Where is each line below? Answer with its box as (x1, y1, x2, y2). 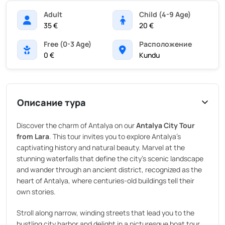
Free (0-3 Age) (44, 39, 91, 49)
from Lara (17, 131, 49, 141)
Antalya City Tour (136, 120, 195, 130)
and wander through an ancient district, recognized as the (17, 164, 202, 174)
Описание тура (17, 96, 86, 108)
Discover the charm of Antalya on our (17, 120, 136, 130)
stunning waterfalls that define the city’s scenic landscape (17, 153, 203, 163)
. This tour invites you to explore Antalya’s (49, 131, 181, 141)
